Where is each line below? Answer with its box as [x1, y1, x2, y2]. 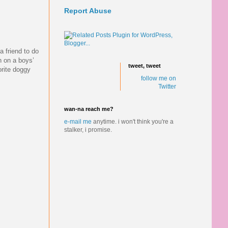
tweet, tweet [128, 63, 161, 69]
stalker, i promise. [64, 126, 112, 133]
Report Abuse [64, 7, 111, 15]
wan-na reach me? [64, 106, 113, 112]
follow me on [141, 75, 176, 82]
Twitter [158, 83, 176, 90]
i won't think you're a [117, 118, 174, 125]
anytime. [92, 118, 117, 125]
